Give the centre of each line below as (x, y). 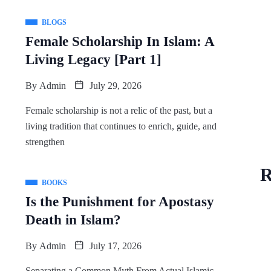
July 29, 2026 (114, 86)
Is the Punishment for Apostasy (119, 202)
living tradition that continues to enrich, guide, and (121, 126)
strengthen (45, 142)
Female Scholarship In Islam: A (119, 41)
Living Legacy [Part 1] (93, 60)
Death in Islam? (73, 220)
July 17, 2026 (114, 246)
